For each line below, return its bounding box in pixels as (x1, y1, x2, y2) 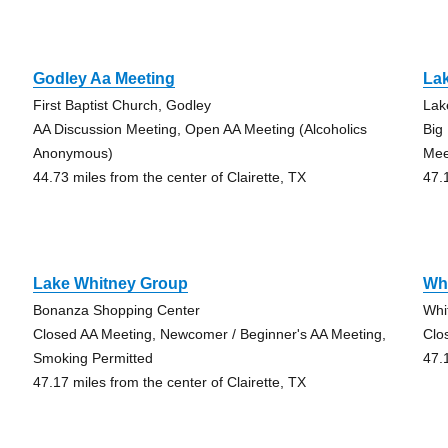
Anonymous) (32, 145, 113, 161)
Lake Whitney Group (32, 275, 188, 292)
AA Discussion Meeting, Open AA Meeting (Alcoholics (32, 121, 367, 137)
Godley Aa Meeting (32, 70, 175, 87)
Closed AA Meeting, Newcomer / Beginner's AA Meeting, (32, 326, 386, 342)
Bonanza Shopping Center (32, 302, 200, 318)
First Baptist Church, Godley (32, 97, 211, 113)
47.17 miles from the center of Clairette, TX (32, 374, 306, 390)
